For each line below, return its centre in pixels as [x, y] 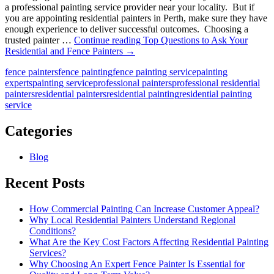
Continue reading [109, 40]
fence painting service [154, 72]
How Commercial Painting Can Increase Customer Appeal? [144, 209]
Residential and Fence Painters [64, 51]
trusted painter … [39, 40]
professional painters [132, 83]
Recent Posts [45, 183]
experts [19, 83]
